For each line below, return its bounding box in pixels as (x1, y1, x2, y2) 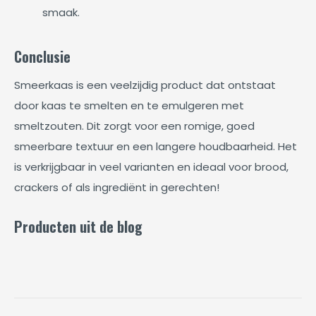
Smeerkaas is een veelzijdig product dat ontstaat (14, 78, 276, 93)
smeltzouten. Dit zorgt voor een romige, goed (14, 119, 255, 134)
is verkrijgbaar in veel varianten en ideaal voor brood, (14, 159, 288, 175)
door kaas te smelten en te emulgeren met (14, 98, 244, 114)
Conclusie (14, 46, 71, 68)
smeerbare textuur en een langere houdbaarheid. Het (14, 139, 297, 154)
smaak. (42, 5, 80, 20)
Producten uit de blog (14, 216, 142, 238)
